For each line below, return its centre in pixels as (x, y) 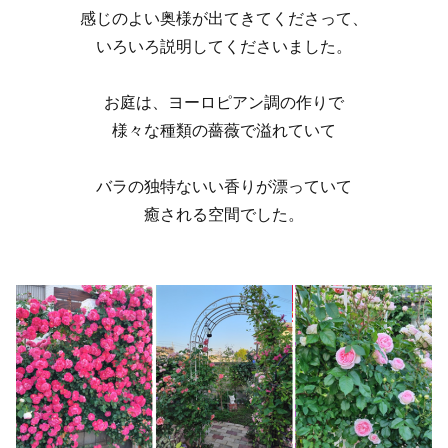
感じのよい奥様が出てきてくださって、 (224, 18)
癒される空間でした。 (224, 214)
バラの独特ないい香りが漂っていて (224, 186)
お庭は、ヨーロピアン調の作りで (224, 102)
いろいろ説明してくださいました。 (224, 46)
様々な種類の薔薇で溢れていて (224, 130)
